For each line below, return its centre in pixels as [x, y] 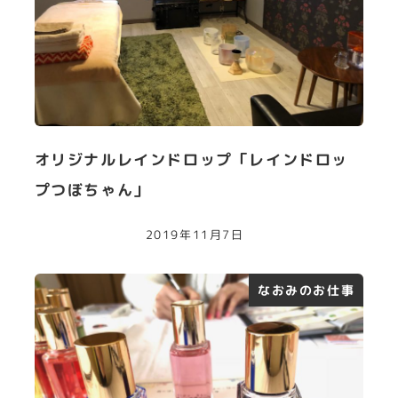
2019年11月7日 [195, 235]
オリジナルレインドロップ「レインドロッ [191, 159]
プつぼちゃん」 [92, 189]
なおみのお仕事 [306, 290]
